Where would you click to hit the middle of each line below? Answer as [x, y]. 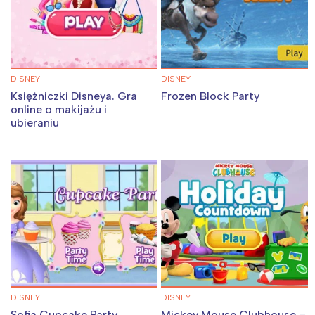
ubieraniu [35, 122]
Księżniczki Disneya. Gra [74, 96]
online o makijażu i [59, 109]
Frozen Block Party [210, 96]
